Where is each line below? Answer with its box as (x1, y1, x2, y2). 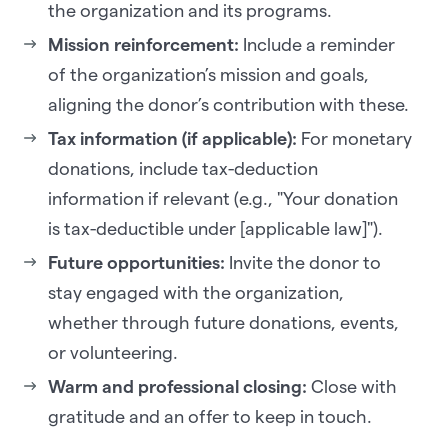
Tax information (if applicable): (48, 128, 301, 148)
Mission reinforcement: (48, 34, 239, 54)
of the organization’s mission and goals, (48, 64, 369, 84)
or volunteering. (48, 342, 178, 362)
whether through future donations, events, (48, 312, 399, 332)
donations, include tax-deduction (48, 158, 318, 178)
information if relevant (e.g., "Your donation (48, 188, 398, 208)
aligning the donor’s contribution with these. (48, 94, 409, 114)
